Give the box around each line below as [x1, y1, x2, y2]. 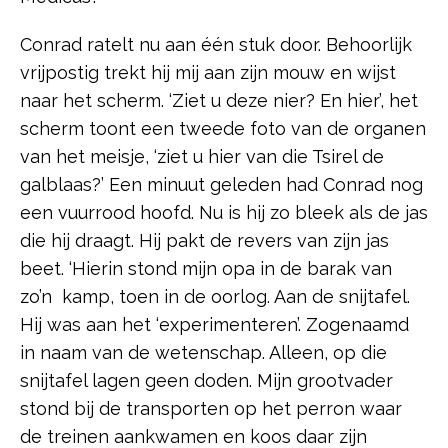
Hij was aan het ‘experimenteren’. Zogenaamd [20, 314, 409, 336]
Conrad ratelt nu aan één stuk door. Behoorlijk [20, 34, 412, 56]
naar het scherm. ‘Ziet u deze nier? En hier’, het [20, 90, 418, 112]
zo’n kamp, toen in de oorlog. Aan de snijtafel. [20, 286, 410, 308]
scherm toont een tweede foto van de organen [20, 118, 426, 140]
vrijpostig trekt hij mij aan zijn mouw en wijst [20, 62, 396, 84]
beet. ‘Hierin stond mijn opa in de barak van [20, 258, 392, 280]
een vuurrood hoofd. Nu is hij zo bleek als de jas [20, 202, 428, 224]
